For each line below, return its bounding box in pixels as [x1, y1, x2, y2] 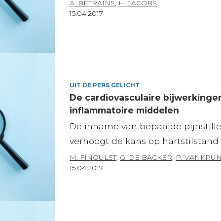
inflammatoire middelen [70, 105, 180, 115]
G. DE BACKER [120, 152, 173, 162]
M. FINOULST [70, 152, 117, 162]
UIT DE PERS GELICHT [70, 81, 140, 89]
